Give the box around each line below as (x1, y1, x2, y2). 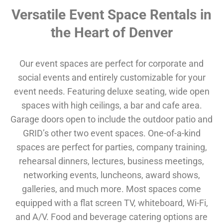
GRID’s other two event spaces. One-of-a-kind (22, 128, 201, 139)
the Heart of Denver (50, 24, 173, 41)
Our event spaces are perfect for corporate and (19, 58, 204, 69)
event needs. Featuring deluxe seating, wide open (13, 86, 210, 97)
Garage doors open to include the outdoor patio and (10, 114, 213, 125)
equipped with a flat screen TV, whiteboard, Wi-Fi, (15, 198, 208, 209)
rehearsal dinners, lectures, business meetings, (19, 156, 204, 167)
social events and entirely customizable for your (17, 72, 206, 83)
